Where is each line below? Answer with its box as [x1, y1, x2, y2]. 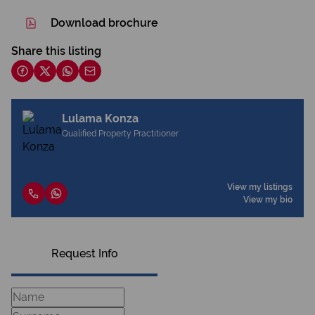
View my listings [227, 182, 292, 192]
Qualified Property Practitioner [62, 129, 179, 139]
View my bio [243, 195, 292, 205]
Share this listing [11, 44, 101, 58]
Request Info [51, 247, 118, 260]
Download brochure [51, 16, 158, 30]
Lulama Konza [62, 112, 139, 125]
